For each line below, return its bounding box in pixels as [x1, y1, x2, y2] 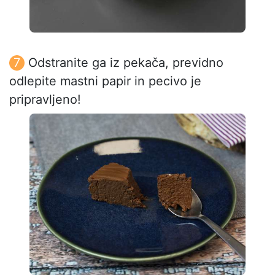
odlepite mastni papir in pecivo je [9, 73, 201, 88]
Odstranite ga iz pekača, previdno [28, 55, 223, 70]
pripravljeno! [9, 91, 81, 107]
